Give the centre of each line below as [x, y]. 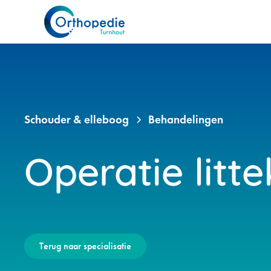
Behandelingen [186, 119]
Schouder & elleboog [77, 119]
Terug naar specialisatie [85, 246]
